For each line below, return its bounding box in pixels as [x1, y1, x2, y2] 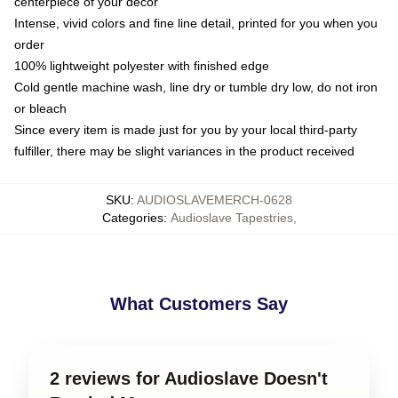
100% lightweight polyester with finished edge [14, 58, 269, 73]
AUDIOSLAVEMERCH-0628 [137, 192, 292, 207]
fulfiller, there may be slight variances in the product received [14, 143, 354, 158]
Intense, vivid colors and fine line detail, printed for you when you [14, 15, 378, 30]
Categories [101, 210, 163, 225]
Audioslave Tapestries [170, 210, 293, 225]
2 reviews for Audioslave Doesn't [50, 368, 328, 388]
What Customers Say [110, 293, 288, 314]
